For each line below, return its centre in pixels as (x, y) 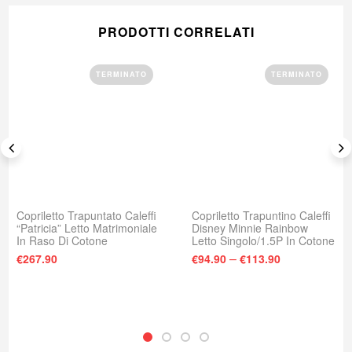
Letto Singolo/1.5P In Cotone (263, 240)
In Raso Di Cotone (62, 240)
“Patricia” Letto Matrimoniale (87, 227)
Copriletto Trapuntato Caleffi (86, 215)
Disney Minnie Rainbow (250, 227)
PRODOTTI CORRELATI (176, 31)
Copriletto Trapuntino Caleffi (261, 215)
